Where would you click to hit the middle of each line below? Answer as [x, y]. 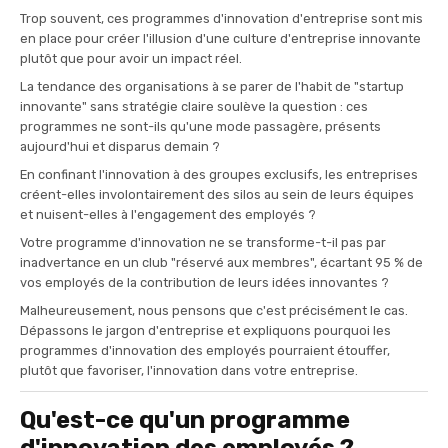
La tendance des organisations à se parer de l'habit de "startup [212, 86]
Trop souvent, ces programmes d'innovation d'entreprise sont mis [221, 18]
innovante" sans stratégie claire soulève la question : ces [194, 106]
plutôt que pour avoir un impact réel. [132, 58]
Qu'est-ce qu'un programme [185, 419]
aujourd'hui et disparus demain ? [121, 146]
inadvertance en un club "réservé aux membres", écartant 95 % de [221, 262]
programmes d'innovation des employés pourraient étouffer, [205, 350]
